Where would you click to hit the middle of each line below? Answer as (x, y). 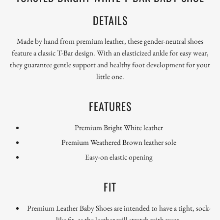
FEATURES (110, 106)
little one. (110, 77)
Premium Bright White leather (119, 127)
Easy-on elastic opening (119, 157)
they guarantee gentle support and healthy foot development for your (110, 65)
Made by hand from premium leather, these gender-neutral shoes (110, 41)
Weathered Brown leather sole (133, 142)
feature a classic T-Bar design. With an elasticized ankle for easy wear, (110, 53)
